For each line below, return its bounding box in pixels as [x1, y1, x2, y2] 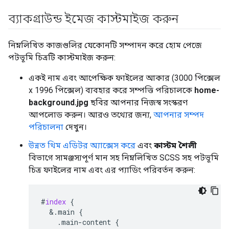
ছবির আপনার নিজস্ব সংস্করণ [88, 97, 188, 107]
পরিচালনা [29, 122, 63, 132]
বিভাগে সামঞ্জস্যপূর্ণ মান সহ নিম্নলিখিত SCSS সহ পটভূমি [29, 152, 219, 163]
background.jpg [29, 97, 88, 107]
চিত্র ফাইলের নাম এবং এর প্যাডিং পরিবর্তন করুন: [29, 165, 195, 175]
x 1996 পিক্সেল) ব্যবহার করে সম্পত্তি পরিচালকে [29, 85, 194, 95]
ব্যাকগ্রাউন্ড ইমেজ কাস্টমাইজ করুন [8, 11, 178, 26]
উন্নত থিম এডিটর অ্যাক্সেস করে [29, 140, 135, 150]
